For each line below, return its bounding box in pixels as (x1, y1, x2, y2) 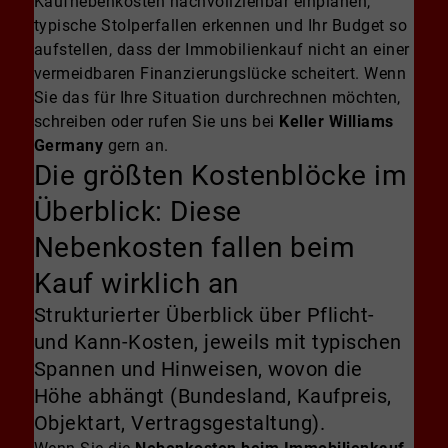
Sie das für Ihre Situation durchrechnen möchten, (33, 88, 401, 108)
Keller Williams (279, 112, 394, 132)
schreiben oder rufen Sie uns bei (33, 112, 280, 132)
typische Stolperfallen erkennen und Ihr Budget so (33, 16, 408, 36)
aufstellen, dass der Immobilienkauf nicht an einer (33, 40, 410, 60)
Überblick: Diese (33, 195, 242, 229)
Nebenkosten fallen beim (33, 231, 356, 265)
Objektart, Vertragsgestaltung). (33, 412, 326, 436)
